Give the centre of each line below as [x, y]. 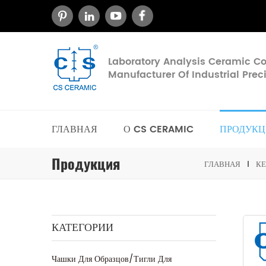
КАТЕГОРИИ [83, 228]
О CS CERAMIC [159, 129]
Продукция [86, 164]
